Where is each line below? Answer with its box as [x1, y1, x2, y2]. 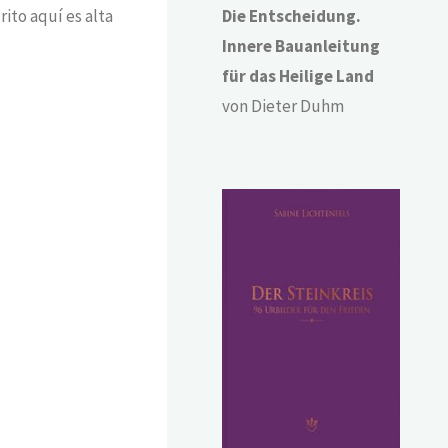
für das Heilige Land [222, 65, 375, 88]
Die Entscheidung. [222, 5, 362, 28]
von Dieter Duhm [222, 95, 345, 118]
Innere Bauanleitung [222, 35, 381, 58]
